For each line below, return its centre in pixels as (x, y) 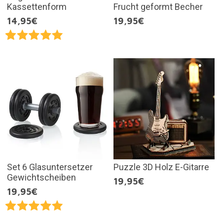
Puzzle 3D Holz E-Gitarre (161, 167)
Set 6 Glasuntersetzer (50, 167)
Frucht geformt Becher (158, 7)
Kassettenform (37, 7)
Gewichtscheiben (41, 177)
